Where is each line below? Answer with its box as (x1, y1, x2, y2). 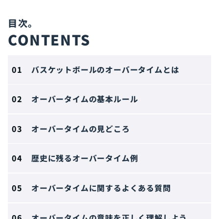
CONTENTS (8, 29, 90, 49)
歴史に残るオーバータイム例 (31, 152, 138, 164)
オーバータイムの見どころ (31, 122, 130, 134)
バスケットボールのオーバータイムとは (31, 63, 179, 75)
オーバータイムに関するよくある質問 (31, 181, 171, 194)
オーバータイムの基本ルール (31, 93, 138, 105)
